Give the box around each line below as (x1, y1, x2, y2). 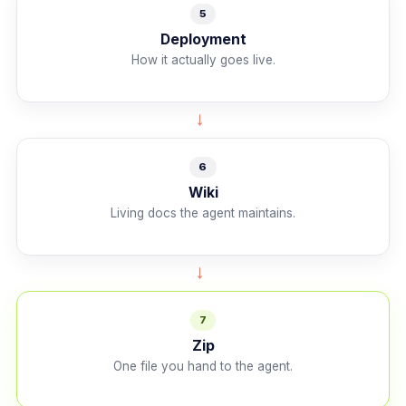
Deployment (159, 30, 246, 48)
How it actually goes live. (130, 52, 275, 67)
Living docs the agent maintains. (111, 205, 295, 220)
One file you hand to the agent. (113, 358, 293, 373)
